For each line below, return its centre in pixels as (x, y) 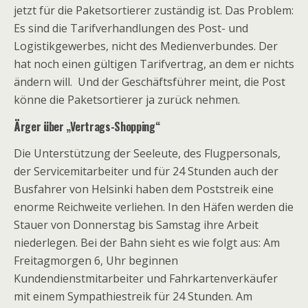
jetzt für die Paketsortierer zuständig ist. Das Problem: (154, 10)
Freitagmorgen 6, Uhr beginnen (96, 261)
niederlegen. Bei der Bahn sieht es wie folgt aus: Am (147, 243)
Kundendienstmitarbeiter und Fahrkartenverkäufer (146, 278)
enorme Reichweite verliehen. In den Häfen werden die (154, 207)
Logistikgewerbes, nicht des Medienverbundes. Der (146, 46)
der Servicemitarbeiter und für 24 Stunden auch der (146, 171)
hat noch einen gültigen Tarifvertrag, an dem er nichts (154, 64)
